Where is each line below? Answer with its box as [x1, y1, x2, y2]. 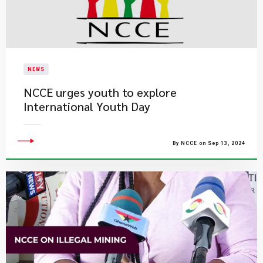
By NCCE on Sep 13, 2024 [173, 140, 245, 146]
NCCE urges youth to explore [23, 85, 177, 100]
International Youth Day [23, 99, 150, 114]
